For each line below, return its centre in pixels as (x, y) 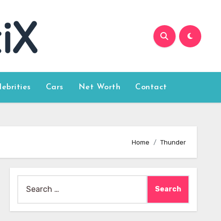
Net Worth (99, 87)
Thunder (173, 142)
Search (30, 181)
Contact (151, 87)
